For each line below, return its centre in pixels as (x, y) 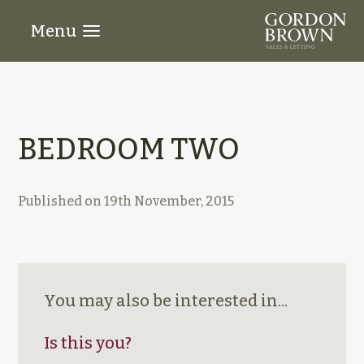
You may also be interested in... (166, 301)
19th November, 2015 (169, 201)
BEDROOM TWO (129, 149)
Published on (61, 201)
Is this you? (88, 343)
